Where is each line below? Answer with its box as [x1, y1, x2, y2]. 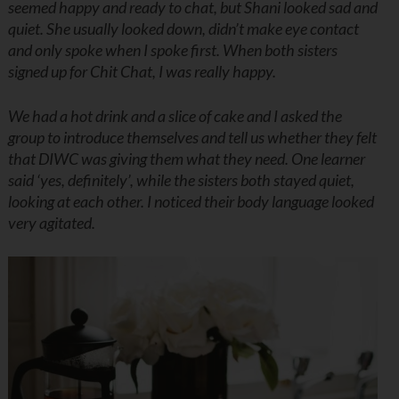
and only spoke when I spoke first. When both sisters [7, 40, 338, 61]
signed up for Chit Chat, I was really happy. [7, 61, 276, 82]
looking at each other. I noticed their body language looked [7, 191, 374, 212]
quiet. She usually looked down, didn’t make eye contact [7, 19, 359, 39]
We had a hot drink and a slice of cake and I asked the [7, 106, 342, 126]
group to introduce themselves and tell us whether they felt [7, 127, 377, 148]
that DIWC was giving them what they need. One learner [7, 149, 365, 169]
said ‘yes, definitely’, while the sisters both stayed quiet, [7, 170, 354, 191]
